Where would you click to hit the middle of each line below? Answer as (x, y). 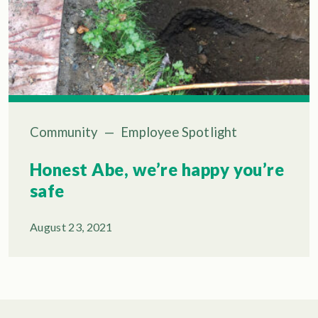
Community (64, 132)
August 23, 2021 (71, 227)
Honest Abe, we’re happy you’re (157, 170)
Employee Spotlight (179, 132)
